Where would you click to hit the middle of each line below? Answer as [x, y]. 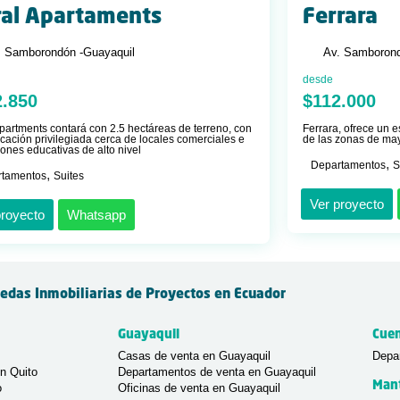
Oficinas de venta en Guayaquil [199, 387]
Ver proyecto [347, 204]
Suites [69, 175]
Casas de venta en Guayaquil [194, 355]
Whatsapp [96, 214]
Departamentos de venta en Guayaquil [217, 371]
